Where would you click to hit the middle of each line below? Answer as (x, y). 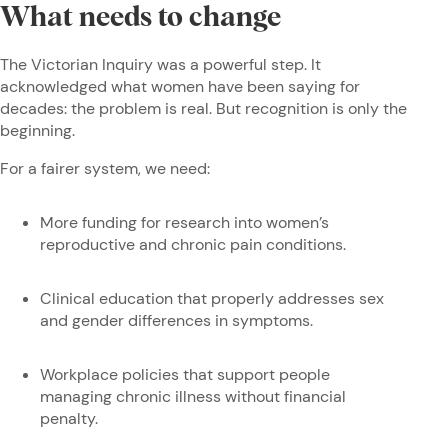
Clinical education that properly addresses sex (212, 298)
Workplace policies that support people (185, 374)
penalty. (71, 418)
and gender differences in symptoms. (178, 320)
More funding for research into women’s (184, 222)
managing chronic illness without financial (193, 396)
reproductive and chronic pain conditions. (195, 244)
